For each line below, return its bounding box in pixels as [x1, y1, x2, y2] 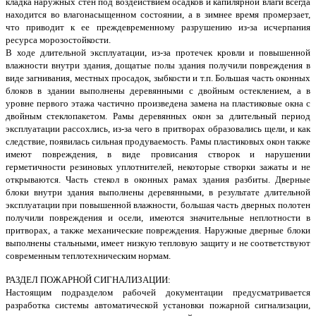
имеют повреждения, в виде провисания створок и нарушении [6, 149, 310, 160]
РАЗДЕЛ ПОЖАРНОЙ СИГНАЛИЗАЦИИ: [6, 274, 171, 286]
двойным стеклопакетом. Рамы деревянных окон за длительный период [6, 111, 310, 122]
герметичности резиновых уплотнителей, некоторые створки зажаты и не [6, 162, 310, 173]
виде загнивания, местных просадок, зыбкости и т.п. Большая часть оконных [6, 73, 310, 84]
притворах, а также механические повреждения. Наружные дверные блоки [6, 225, 310, 236]
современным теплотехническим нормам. [6, 250, 171, 262]
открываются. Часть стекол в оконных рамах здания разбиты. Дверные [6, 174, 310, 186]
